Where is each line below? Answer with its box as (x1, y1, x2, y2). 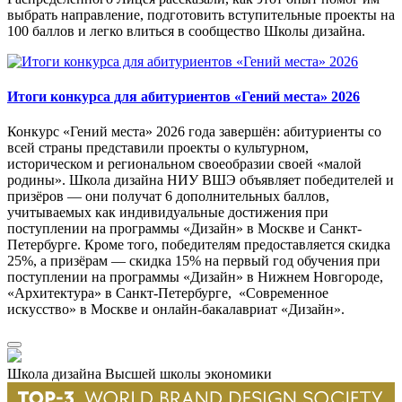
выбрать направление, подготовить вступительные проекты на (7, 6, 395, 22)
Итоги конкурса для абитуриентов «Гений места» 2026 (7, 88, 360, 104)
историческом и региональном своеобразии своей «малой (7, 156, 362, 172)
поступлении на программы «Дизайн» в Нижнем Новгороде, (7, 269, 383, 285)
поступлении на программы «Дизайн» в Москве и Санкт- (7, 221, 362, 237)
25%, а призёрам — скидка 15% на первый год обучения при (7, 253, 380, 269)
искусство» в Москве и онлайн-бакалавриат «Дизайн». (7, 301, 345, 318)
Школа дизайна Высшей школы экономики (7, 366, 272, 382)
